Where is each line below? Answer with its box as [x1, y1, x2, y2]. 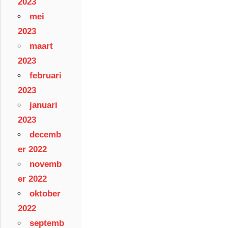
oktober [30, 188, 61, 198]
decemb [30, 129, 61, 139]
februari [30, 70, 62, 80]
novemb [30, 159, 62, 169]
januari [30, 100, 58, 110]
